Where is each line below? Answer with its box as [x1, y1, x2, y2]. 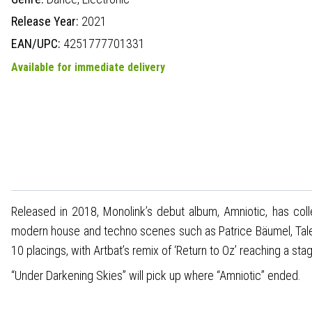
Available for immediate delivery [11, 60, 165, 74]
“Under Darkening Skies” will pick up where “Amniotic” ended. [11, 267, 301, 283]
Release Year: [11, 13, 81, 29]
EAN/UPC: [11, 36, 63, 51]
